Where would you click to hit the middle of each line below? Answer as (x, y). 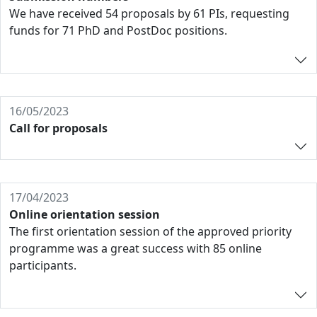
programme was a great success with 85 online (136, 248)
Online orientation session (85, 214)
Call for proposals (58, 128)
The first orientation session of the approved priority (150, 231)
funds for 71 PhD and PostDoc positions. (118, 30)
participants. (43, 265)
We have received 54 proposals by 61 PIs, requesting (149, 13)
